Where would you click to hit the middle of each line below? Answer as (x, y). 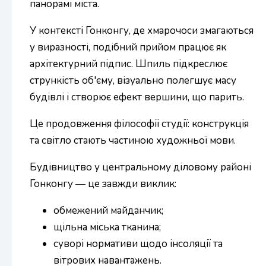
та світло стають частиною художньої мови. (133, 141)
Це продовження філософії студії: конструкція (139, 124)
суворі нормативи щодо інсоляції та (138, 244)
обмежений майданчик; (108, 211)
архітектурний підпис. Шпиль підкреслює (129, 64)
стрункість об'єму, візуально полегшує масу (133, 81)
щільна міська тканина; (107, 227)
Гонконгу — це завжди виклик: (103, 184)
